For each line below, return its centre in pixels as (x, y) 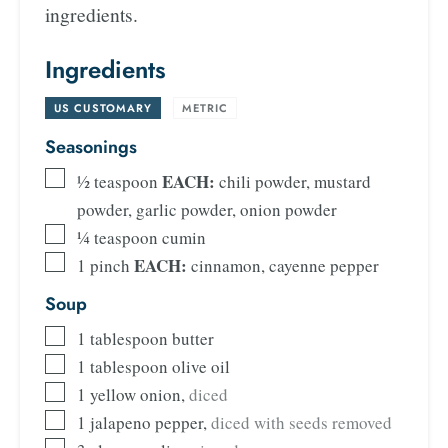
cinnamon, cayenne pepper (285, 265)
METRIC (205, 107)
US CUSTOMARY (103, 107)
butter (193, 339)
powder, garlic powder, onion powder (207, 209)
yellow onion (135, 395)
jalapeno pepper (146, 423)
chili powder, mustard (295, 181)
